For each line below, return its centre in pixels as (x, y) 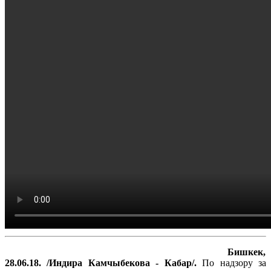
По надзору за (234, 263)
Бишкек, (247, 252)
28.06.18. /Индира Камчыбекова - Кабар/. (104, 263)
